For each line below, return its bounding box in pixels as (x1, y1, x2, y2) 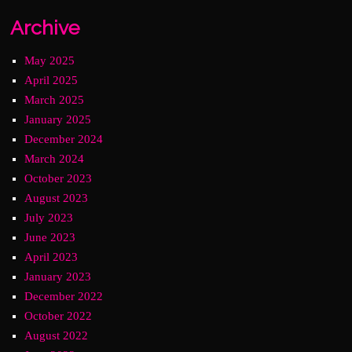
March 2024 (24, 152, 85, 165)
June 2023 (24, 231, 76, 244)
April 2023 (24, 251, 79, 263)
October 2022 (24, 310, 93, 322)
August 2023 (24, 192, 89, 204)
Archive (10, 16, 80, 39)
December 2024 (24, 133, 104, 145)
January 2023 (24, 270, 92, 283)
